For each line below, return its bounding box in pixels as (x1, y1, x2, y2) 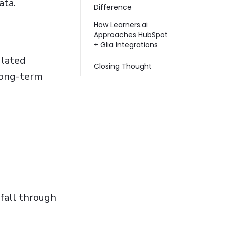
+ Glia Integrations (93, 40, 158, 50)
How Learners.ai (93, 20, 148, 30)
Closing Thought (93, 61, 152, 71)
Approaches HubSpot (93, 30, 168, 40)
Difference (93, 2, 132, 12)
